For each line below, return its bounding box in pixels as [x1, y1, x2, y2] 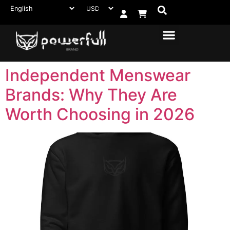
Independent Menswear [5, 65, 190, 85]
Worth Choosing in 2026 [5, 104, 195, 124]
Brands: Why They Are [5, 85, 177, 105]
